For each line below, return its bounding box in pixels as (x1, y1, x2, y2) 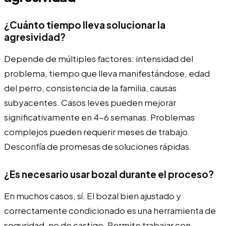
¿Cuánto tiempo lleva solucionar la (4, 18, 165, 31)
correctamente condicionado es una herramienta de (4, 204, 216, 216)
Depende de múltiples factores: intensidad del (4, 52, 193, 64)
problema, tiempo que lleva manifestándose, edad (4, 67, 210, 79)
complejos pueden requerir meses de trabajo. (4, 126, 190, 137)
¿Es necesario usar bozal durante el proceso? (4, 167, 214, 180)
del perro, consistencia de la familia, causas (4, 82, 177, 93)
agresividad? (4, 30, 66, 43)
